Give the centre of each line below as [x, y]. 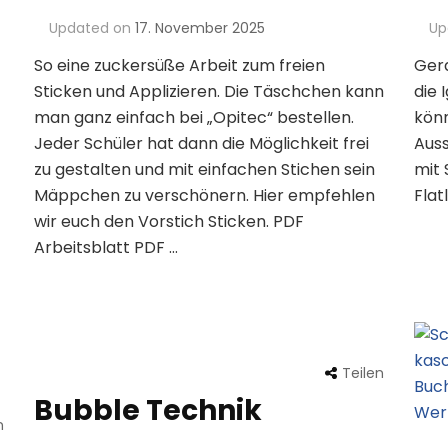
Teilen [362, 373]
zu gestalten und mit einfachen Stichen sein [204, 170]
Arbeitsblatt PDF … [105, 248]
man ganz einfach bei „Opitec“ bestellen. [193, 118]
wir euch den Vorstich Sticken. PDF [168, 222]
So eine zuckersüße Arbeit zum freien [179, 66]
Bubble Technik [147, 411]
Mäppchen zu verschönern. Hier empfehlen [204, 196]
